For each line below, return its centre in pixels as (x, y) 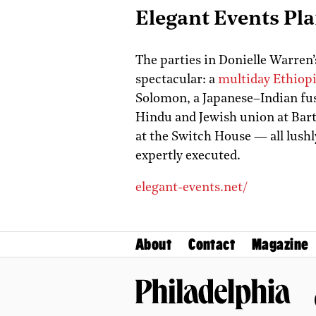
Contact (212, 244)
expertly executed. (188, 156)
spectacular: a (177, 80)
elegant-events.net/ (192, 188)
